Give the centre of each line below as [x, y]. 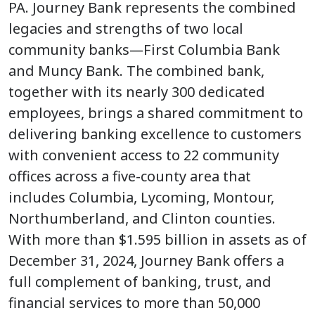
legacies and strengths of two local [126, 29]
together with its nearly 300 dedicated [137, 92]
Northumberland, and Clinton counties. [142, 219]
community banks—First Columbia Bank [144, 50]
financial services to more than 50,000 [134, 303]
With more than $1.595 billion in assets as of [157, 240]
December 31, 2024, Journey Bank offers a [146, 261]
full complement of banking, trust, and [140, 282]
